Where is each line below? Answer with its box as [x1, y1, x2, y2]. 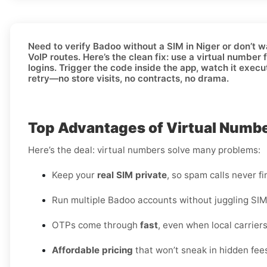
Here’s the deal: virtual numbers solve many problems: [28, 144, 260, 156]
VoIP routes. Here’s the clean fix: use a [28, 51, 197, 63]
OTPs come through [52, 219, 140, 231]
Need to [28, 41, 65, 52]
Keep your [52, 169, 97, 181]
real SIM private [97, 169, 167, 181]
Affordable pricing [52, 244, 133, 256]
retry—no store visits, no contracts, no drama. [28, 73, 229, 85]
